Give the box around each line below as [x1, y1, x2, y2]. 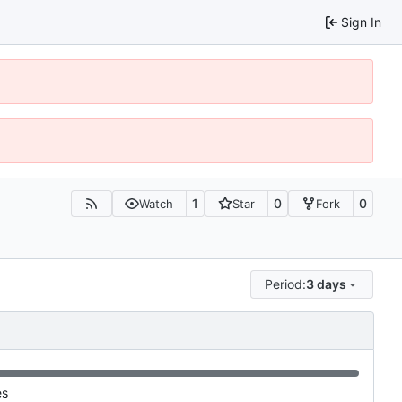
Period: [265, 276, 307, 293]
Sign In [341, 13, 381, 30]
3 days [306, 276, 347, 293]
